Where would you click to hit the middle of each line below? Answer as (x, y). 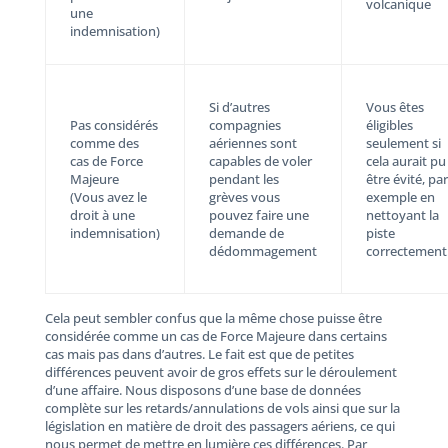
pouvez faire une (258, 215)
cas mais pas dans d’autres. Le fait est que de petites (199, 354)
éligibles (389, 125)
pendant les (243, 179)
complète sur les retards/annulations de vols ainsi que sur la (222, 408)
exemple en (400, 197)
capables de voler (260, 161)
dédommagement (262, 251)
